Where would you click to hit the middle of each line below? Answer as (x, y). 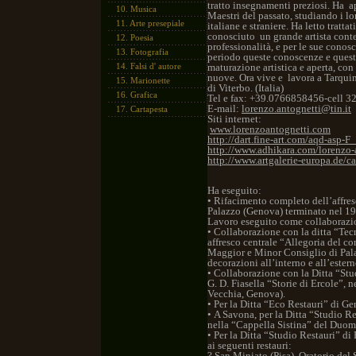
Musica (143, 9)
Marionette (150, 80)
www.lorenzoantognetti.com (270, 129)
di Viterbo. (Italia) (252, 88)
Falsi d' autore (156, 66)
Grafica (144, 95)
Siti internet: (234, 119)
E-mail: (224, 108)
